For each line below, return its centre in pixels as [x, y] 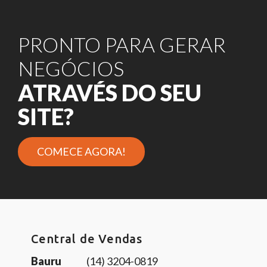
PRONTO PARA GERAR [122, 44]
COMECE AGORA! [81, 151]
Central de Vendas [87, 239]
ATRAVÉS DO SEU [110, 92]
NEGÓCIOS [71, 68]
